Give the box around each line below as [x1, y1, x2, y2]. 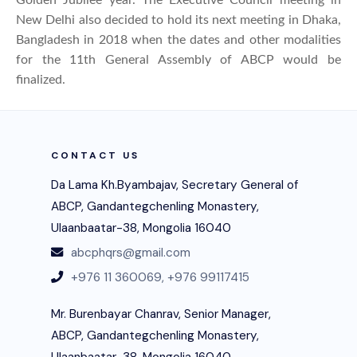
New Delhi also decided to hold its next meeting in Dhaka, [16, 13, 341, 26]
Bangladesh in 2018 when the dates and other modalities [16, 33, 341, 46]
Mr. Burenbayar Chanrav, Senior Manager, [51, 305, 271, 322]
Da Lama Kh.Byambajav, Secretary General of [51, 176, 298, 193]
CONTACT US [51, 148, 139, 162]
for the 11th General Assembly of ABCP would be [16, 53, 341, 66]
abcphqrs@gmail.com [71, 244, 190, 261]
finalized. [16, 73, 65, 86]
